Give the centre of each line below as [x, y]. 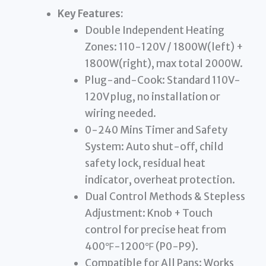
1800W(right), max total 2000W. [164, 64]
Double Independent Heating [154, 31]
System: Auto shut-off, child [154, 147]
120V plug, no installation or [152, 97]
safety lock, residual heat [145, 164]
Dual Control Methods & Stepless [165, 197]
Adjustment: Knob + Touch [148, 213]
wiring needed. [120, 114]
